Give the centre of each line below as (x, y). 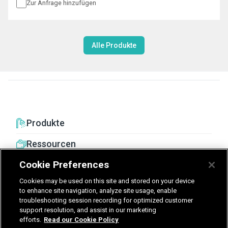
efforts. (31, 220)
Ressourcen (51, 144)
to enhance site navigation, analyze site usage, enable (98, 191)
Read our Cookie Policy (81, 220)
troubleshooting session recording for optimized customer (106, 200)
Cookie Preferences (64, 165)
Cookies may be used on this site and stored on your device (107, 181)
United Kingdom (58, 205)
